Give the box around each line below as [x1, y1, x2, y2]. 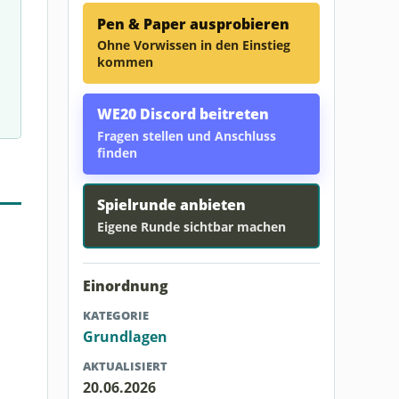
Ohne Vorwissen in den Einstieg [97, 37, 291, 54]
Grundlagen [83, 327, 167, 347]
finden [97, 144, 138, 162]
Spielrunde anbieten [97, 195, 247, 216]
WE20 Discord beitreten [97, 104, 270, 125]
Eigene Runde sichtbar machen [97, 217, 287, 235]
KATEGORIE [83, 307, 149, 324]
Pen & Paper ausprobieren [97, 13, 290, 34]
